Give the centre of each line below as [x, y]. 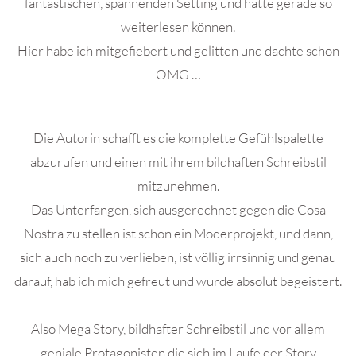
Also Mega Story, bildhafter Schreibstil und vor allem [178, 329]
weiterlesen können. [178, 27]
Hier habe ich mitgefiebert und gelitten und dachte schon [178, 50]
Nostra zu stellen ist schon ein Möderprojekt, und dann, [178, 233]
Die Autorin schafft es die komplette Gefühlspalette [178, 138]
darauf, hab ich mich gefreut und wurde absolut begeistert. [178, 281]
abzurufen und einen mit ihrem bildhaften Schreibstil [178, 162]
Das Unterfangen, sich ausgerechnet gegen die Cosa [178, 209]
